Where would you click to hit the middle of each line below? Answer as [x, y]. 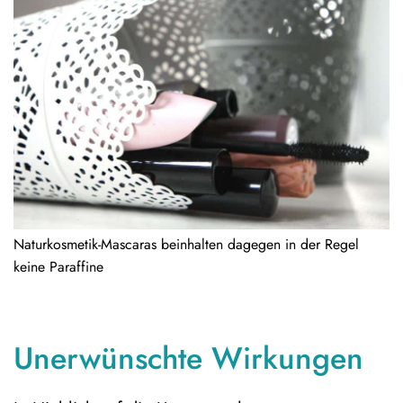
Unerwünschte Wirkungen [188, 358]
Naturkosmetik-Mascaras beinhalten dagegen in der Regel [186, 244]
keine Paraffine [58, 266]
